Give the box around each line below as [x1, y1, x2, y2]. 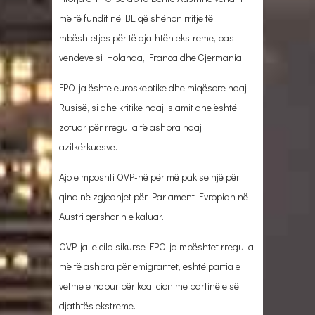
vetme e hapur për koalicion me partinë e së [59, 278, 239, 292]
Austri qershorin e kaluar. [59, 209, 164, 223]
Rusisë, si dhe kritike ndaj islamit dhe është [59, 100, 237, 114]
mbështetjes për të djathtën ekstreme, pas [59, 30, 234, 44]
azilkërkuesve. [59, 139, 117, 153]
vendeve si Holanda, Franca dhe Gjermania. [59, 50, 244, 64]
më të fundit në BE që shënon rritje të [59, 11, 213, 25]
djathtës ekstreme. [59, 298, 136, 312]
